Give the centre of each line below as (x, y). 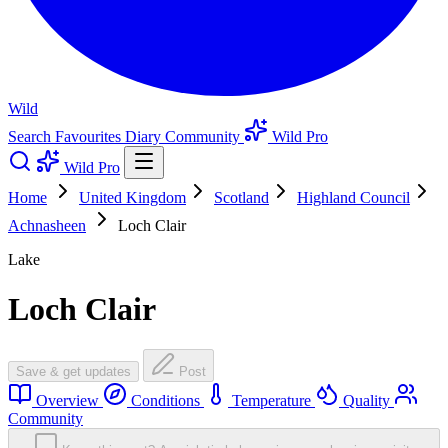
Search (31, 137)
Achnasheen (47, 226)
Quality (366, 401)
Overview (67, 401)
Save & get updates (73, 372)
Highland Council (353, 198)
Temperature (271, 401)
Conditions (165, 401)
